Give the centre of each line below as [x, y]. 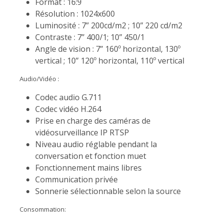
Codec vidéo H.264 [68, 109]
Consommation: [43, 209]
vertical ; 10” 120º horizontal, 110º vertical [110, 60]
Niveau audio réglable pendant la [96, 144]
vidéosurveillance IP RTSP [82, 132]
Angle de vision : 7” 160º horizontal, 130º [108, 49]
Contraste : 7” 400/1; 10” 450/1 [90, 37]
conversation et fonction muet [91, 156]
